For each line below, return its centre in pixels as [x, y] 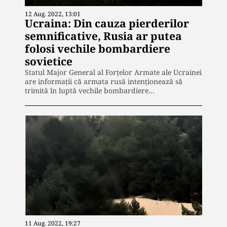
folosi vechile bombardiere [98, 49]
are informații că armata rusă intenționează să [104, 82]
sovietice [49, 62]
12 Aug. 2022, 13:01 [53, 14]
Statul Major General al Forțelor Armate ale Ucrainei [113, 72]
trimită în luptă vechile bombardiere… [90, 91]
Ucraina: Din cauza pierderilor [107, 24]
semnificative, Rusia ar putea [103, 36]
